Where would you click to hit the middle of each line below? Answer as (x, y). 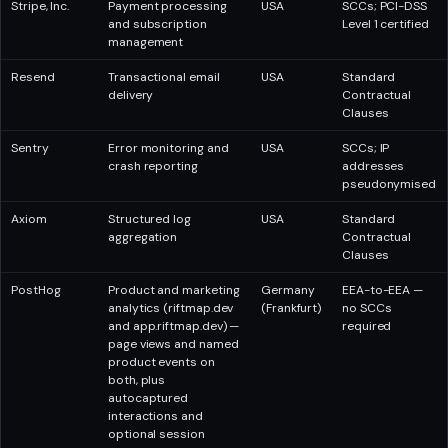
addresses (373, 166)
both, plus (137, 380)
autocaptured (148, 398)
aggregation (143, 237)
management (146, 42)
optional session (156, 434)
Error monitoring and (168, 148)
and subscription (157, 24)
